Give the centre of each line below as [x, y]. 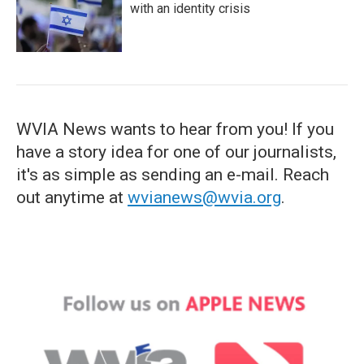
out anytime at [72, 197]
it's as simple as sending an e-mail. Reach [173, 175]
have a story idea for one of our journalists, [176, 152]
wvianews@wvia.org [204, 197]
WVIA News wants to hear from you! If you [175, 129]
